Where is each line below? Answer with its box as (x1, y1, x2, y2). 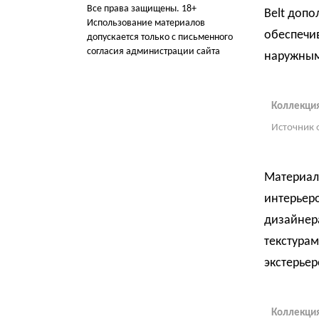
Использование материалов (87, 18, 205, 28)
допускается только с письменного (87, 32, 233, 43)
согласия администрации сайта (87, 46, 220, 57)
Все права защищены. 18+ (87, 4, 197, 14)
